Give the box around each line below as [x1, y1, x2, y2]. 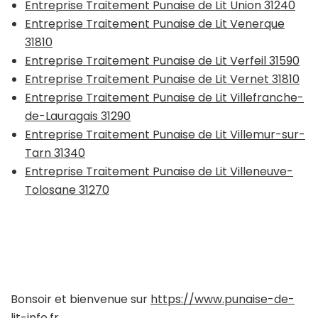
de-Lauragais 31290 [25, 107, 131, 124]
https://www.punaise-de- [150, 290, 295, 307]
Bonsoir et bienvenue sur [11, 290, 150, 307]
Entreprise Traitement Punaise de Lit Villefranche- [25, 89, 304, 106]
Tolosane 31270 [25, 181, 109, 198]
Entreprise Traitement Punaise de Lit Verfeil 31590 [25, 52, 300, 69]
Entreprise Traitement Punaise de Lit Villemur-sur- [25, 126, 305, 143]
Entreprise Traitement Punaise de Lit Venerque [25, 15, 285, 32]
